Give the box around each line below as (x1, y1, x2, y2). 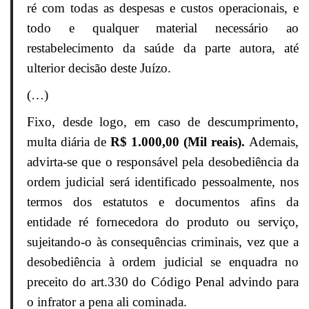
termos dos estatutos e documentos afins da (27, 195, 299, 210)
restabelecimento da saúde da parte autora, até (27, 41, 299, 56)
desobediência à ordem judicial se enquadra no (27, 255, 299, 270)
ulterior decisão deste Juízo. (27, 61, 171, 76)
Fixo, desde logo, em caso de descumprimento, (27, 114, 299, 130)
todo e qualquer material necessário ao (27, 21, 299, 36)
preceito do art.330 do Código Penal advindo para (27, 275, 299, 290)
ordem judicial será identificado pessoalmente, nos (27, 175, 299, 190)
